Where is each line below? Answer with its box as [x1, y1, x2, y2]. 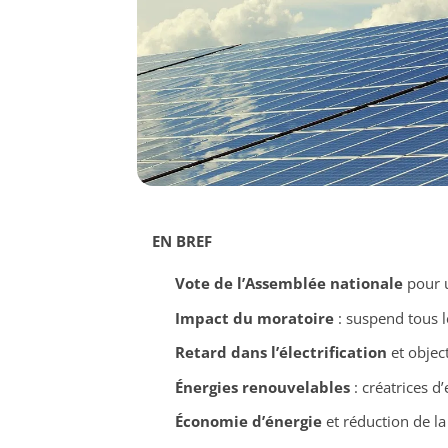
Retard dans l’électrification [174, 342, 387, 363]
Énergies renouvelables [174, 376, 350, 397]
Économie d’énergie [174, 411, 322, 432]
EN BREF [152, 231, 212, 252]
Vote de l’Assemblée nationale [174, 273, 403, 294]
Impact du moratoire [174, 307, 334, 328]
